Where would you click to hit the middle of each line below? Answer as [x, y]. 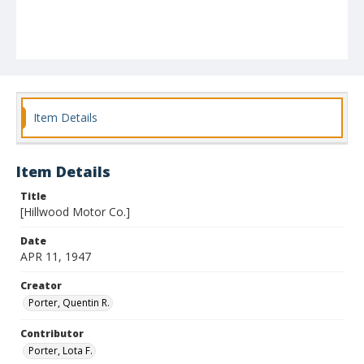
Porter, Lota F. [61, 351]
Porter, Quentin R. [69, 303]
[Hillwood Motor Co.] [75, 212]
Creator [41, 286]
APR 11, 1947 [56, 256]
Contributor [52, 334]
